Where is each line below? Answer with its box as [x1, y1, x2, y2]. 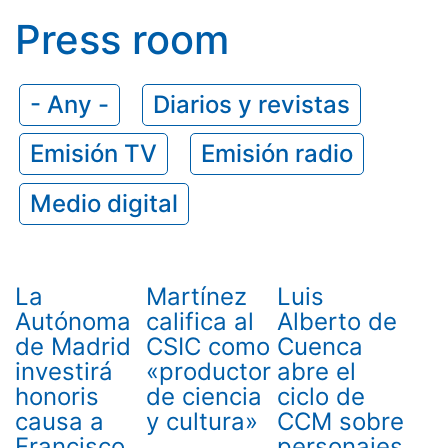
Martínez [145, 281, 247, 311]
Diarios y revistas [153, 89, 351, 119]
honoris [15, 381, 99, 411]
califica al [145, 306, 254, 336]
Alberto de [276, 306, 397, 336]
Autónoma [15, 306, 131, 336]
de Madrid [15, 331, 131, 361]
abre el [276, 356, 356, 386]
